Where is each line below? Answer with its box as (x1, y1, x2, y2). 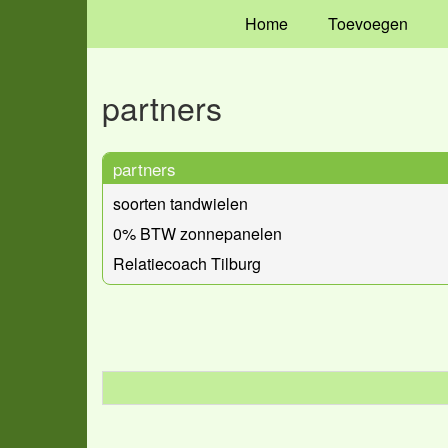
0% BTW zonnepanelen (113, 221, 282, 245)
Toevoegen (327, 12, 408, 35)
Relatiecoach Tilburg (113, 251, 261, 275)
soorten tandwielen (113, 191, 248, 215)
